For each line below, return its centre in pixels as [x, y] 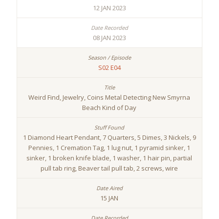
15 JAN [109, 198]
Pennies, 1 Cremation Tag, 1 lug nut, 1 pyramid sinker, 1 [109, 148]
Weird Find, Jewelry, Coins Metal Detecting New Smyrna [109, 98]
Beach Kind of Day [109, 108]
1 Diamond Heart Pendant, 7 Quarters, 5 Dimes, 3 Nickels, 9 [109, 138]
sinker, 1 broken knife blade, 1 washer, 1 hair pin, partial [109, 158]
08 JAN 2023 [109, 38]
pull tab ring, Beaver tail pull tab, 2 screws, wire [109, 168]
